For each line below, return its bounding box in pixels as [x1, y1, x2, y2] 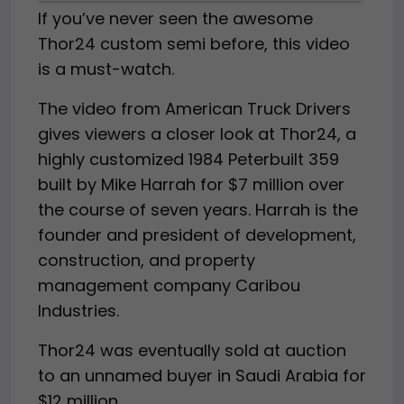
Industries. [38, 298, 119, 322]
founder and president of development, [38, 223, 356, 246]
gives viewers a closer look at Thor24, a [38, 122, 356, 145]
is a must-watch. [38, 57, 174, 80]
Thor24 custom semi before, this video [38, 32, 350, 55]
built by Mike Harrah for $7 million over [38, 172, 344, 196]
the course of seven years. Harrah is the [38, 197, 358, 221]
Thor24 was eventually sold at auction [38, 338, 346, 362]
